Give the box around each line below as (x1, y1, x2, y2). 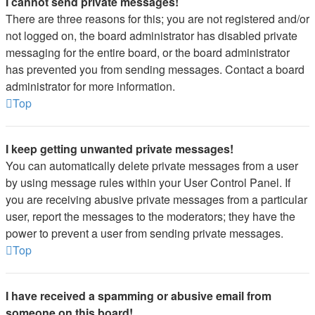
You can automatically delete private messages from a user (6, 157, 298, 174)
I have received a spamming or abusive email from (6, 288, 271, 304)
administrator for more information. (6, 78, 175, 94)
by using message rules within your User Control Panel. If (6, 174, 290, 191)
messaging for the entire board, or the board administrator (6, 44, 290, 60)
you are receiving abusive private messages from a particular (6, 191, 307, 207)
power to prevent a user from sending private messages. (6, 225, 283, 241)
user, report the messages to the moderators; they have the (6, 208, 295, 224)
